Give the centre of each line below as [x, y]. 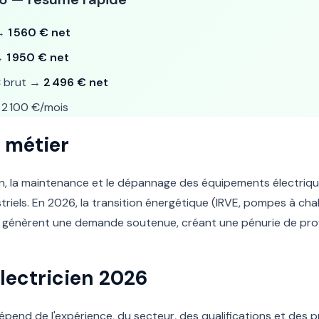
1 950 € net [38, 57]
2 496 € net [76, 82]
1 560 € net [39, 32]
